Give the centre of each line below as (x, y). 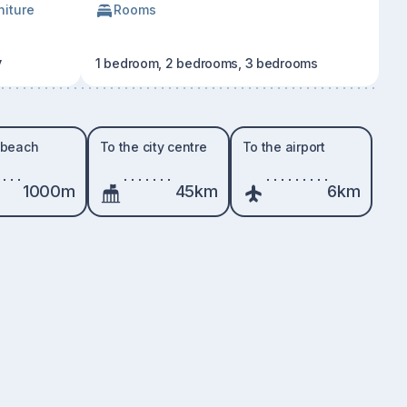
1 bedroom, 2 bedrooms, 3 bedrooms (207, 63)
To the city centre (153, 146)
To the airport (283, 146)
